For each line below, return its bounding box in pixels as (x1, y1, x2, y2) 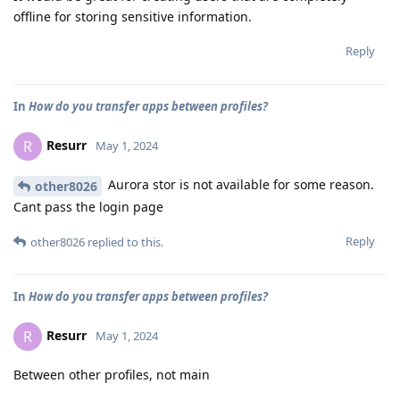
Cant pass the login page (13, 198, 163, 215)
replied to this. (85, 234, 163, 250)
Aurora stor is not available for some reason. (104, 176, 374, 194)
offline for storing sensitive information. (13, 8, 252, 26)
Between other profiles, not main (13, 366, 210, 383)
